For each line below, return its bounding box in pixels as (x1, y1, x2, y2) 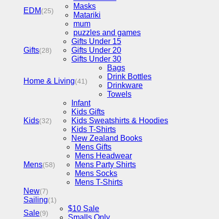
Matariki (73, 11, 101, 20)
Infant (71, 99, 90, 108)
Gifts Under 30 (71, 55, 121, 64)
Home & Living (23, 77, 75, 86)
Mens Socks (75, 169, 117, 178)
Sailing (23, 196, 48, 204)
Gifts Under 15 (71, 37, 121, 46)
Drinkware (107, 81, 143, 90)
